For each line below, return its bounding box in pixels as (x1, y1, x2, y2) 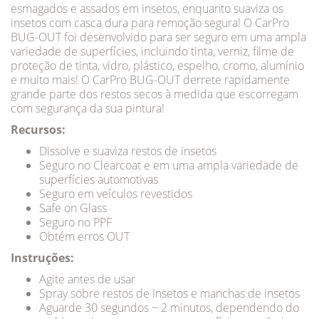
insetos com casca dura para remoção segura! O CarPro (11, 15, 289, 31)
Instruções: (11, 250, 80, 266)
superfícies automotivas (39, 172, 158, 187)
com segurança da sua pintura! (11, 100, 164, 116)
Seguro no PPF (39, 214, 112, 230)
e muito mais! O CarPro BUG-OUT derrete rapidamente (11, 72, 290, 88)
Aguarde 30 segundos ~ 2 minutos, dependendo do (39, 300, 299, 315)
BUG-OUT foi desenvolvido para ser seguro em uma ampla (11, 29, 306, 45)
